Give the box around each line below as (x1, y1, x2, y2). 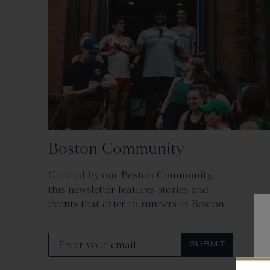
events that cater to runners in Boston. (48, 198, 227, 210)
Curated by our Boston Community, (48, 169, 214, 181)
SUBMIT (189, 241, 225, 249)
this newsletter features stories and (48, 183, 209, 196)
